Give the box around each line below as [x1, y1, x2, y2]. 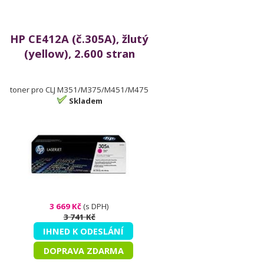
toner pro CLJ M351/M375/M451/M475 [10, 84, 149, 95]
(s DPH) [81, 201, 110, 212]
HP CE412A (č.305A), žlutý [10, 31, 149, 46]
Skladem [68, 95, 103, 106]
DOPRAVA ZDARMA [43, 245, 124, 256]
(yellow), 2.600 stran [24, 46, 135, 61]
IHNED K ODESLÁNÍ [43, 225, 124, 237]
